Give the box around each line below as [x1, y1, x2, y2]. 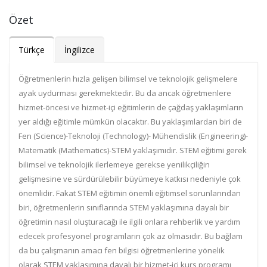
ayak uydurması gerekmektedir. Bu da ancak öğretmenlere [18, 88, 231, 98]
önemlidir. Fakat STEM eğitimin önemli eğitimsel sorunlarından [18, 188, 241, 198]
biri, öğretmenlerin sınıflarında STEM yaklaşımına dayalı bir [18, 202, 229, 213]
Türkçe [18, 44, 45, 55]
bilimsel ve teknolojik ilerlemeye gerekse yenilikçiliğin [18, 159, 210, 170]
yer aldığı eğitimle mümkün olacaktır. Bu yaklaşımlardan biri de [18, 116, 242, 127]
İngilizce [64, 44, 95, 55]
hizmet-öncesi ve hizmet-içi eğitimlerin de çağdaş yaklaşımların [18, 102, 243, 113]
